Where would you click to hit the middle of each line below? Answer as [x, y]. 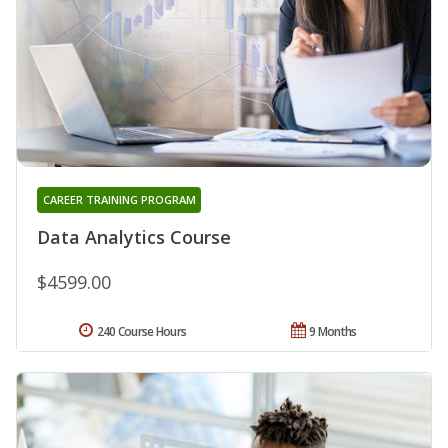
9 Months [333, 332]
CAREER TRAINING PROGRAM [119, 200]
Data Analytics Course [134, 237]
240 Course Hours [141, 332]
